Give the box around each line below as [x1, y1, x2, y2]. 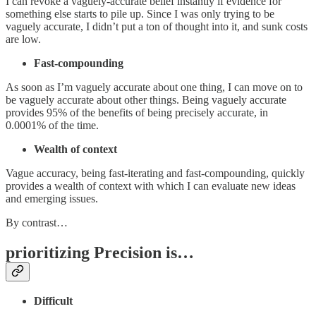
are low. [6, 32, 41, 45]
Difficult [34, 295, 73, 308]
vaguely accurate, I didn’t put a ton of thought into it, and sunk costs [6, 20, 308, 32]
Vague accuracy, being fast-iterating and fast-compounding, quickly [6, 166, 305, 179]
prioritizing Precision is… [6, 243, 194, 262]
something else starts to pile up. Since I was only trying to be [6, 7, 274, 20]
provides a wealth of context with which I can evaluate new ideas [6, 179, 296, 192]
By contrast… [6, 216, 68, 229]
